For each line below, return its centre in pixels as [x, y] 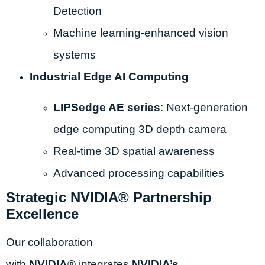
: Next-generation [204, 107]
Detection [77, 11]
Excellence [42, 214]
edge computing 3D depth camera [140, 129]
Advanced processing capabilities [139, 173]
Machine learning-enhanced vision [141, 33]
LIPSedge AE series [107, 107]
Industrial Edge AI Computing [109, 77]
